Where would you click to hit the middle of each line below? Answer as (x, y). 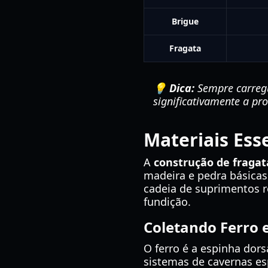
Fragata (185, 48)
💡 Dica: (174, 88)
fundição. (167, 202)
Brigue (185, 21)
